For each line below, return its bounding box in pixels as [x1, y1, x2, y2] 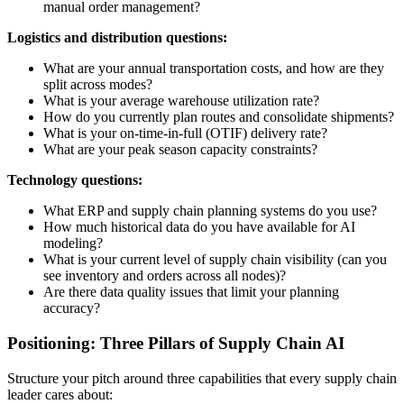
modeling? [43, 235, 103, 252]
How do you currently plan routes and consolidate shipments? [43, 109, 394, 125]
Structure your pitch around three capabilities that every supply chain [7, 370, 397, 386]
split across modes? [43, 77, 152, 93]
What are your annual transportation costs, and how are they [43, 60, 384, 77]
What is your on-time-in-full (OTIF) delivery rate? [43, 125, 327, 142]
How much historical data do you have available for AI [43, 219, 355, 235]
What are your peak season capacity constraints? [43, 142, 317, 158]
